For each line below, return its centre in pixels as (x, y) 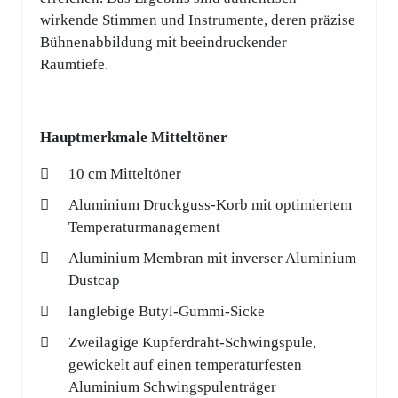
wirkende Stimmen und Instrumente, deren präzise (198, 20)
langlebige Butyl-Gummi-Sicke (167, 312)
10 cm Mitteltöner (125, 174)
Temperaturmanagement (144, 227)
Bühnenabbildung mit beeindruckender (163, 43)
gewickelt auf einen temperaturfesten (185, 365)
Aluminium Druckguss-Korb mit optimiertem (210, 205)
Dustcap (94, 281)
